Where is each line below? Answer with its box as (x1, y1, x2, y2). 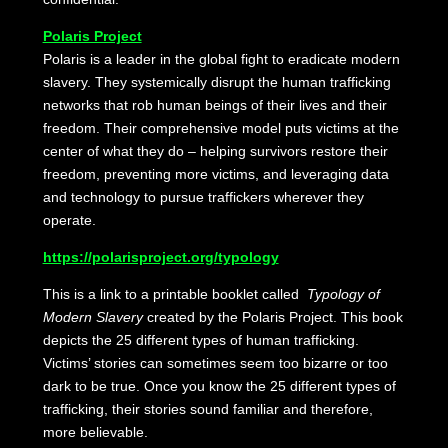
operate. (42, 212, 96, 229)
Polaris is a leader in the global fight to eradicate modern (42, 51, 400, 68)
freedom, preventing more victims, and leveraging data (42, 166, 389, 183)
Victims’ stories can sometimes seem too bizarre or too (42, 355, 388, 372)
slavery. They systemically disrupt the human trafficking (42, 74, 391, 91)
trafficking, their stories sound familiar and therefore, (42, 401, 373, 418)
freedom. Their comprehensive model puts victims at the (42, 120, 399, 137)
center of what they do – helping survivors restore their (42, 143, 388, 160)
